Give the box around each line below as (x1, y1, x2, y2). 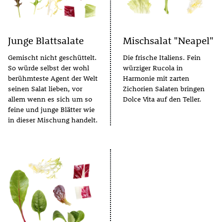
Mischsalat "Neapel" (123, 34, 214, 47)
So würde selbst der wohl (8, 63, 89, 72)
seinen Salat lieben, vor (8, 84, 82, 93)
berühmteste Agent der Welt (8, 74, 98, 83)
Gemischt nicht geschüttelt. (8, 53, 97, 62)
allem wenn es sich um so (8, 95, 92, 104)
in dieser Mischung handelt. (8, 115, 98, 124)
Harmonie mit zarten (123, 74, 189, 83)
